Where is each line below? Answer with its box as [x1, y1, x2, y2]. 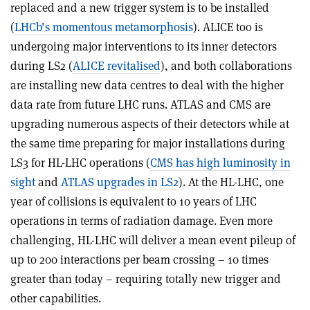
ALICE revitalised [73, 57, 161, 73]
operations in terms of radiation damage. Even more [10, 212, 273, 228]
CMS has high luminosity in [150, 154, 291, 170]
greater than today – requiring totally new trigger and [10, 271, 281, 286]
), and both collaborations [161, 57, 292, 73]
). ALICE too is [193, 19, 263, 35]
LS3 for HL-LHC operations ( [10, 154, 150, 170]
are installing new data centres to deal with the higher [10, 77, 284, 93]
